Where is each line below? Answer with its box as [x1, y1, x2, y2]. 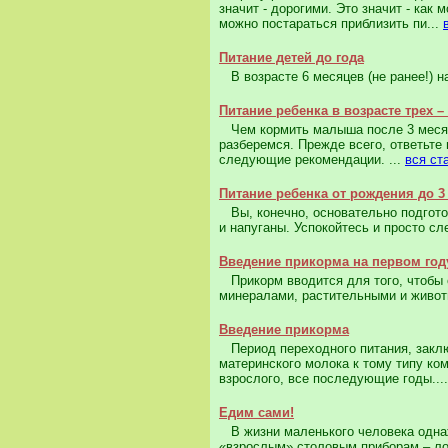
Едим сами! [219, 405, 294, 421]
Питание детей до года [219, 50, 364, 66]
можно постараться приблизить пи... [219, 16, 443, 32]
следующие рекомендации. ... [219, 152, 405, 168]
